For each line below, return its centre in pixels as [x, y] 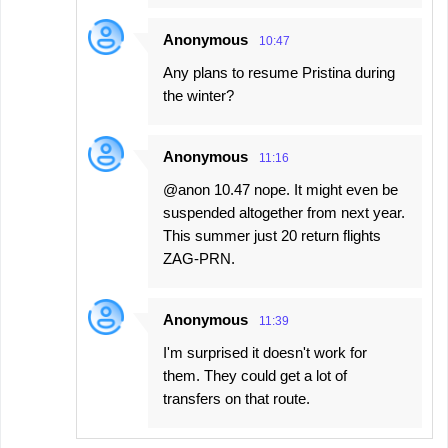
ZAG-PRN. [199, 258]
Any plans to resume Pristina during [279, 72]
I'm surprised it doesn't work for [265, 352]
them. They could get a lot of [255, 375]
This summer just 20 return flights [272, 235]
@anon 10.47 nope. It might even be [280, 189]
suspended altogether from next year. [284, 212]
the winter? [198, 95]
